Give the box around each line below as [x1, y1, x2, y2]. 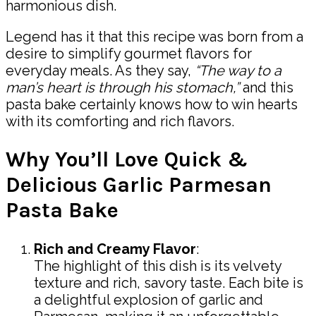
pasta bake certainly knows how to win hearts [6, 95, 298, 113]
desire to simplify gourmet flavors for [6, 44, 252, 62]
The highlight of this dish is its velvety [34, 257, 281, 275]
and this [239, 78, 293, 96]
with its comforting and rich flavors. [6, 112, 234, 130]
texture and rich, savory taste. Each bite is [34, 274, 303, 292]
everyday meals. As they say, [6, 61, 195, 79]
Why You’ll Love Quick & [6, 147, 248, 173]
